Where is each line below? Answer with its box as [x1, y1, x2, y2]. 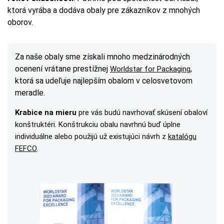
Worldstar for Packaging [110, 64, 190, 73]
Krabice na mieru [15, 108, 78, 117]
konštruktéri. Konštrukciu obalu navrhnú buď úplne [15, 120, 180, 129]
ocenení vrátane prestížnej [15, 64, 110, 73]
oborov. [7, 17, 33, 27]
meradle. [15, 88, 45, 97]
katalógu [168, 132, 196, 141]
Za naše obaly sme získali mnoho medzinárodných [15, 52, 190, 61]
